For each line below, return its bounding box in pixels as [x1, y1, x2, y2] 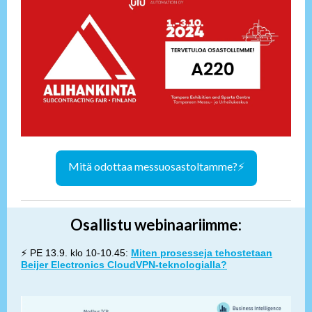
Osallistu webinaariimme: [70, 215, 242, 234]
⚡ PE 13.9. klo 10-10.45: [21, 247, 128, 258]
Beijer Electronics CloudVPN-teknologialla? [21, 259, 227, 270]
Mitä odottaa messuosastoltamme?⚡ [68, 159, 244, 173]
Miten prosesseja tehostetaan [131, 247, 272, 258]
